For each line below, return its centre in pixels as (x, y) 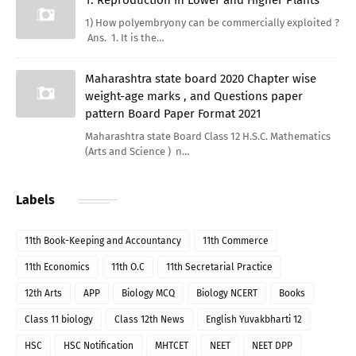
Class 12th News (149, 319)
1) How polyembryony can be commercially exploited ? (212, 22)
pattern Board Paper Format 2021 (173, 113)
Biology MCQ (148, 293)
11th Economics (57, 267)
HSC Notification (99, 345)
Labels (35, 199)
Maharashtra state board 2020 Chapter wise (201, 78)
